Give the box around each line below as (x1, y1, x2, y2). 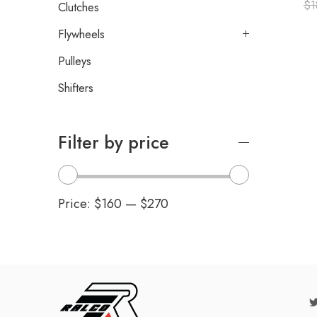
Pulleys (58, 52, 91, 70)
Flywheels (58, 25, 105, 43)
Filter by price (58, 130, 169, 156)
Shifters (58, 79, 93, 97)
